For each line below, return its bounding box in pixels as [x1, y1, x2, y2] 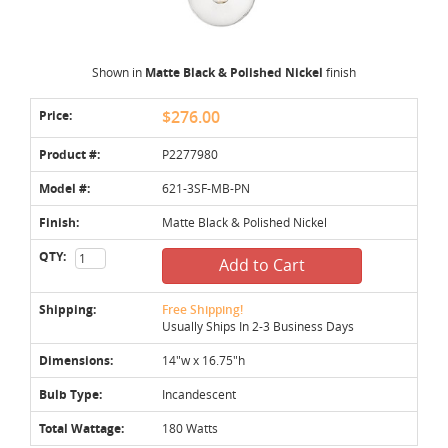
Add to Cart [219, 254, 305, 276]
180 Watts [162, 419, 218, 436]
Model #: [39, 179, 90, 197]
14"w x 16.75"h [162, 351, 245, 368]
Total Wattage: [39, 419, 124, 437]
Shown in [92, 63, 145, 80]
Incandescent [162, 385, 236, 402]
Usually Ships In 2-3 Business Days [162, 317, 354, 334]
